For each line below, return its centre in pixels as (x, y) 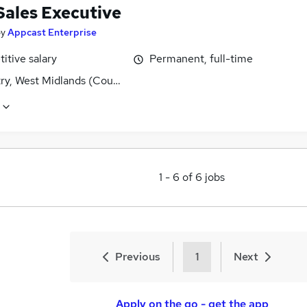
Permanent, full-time (201, 59)
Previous (138, 256)
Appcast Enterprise (52, 33)
